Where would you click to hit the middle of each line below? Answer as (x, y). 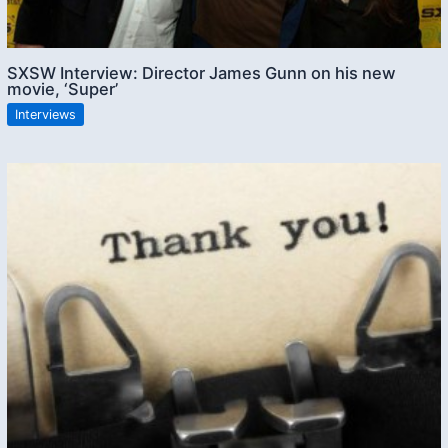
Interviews (46, 114)
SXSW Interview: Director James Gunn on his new (202, 72)
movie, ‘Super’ (63, 88)
